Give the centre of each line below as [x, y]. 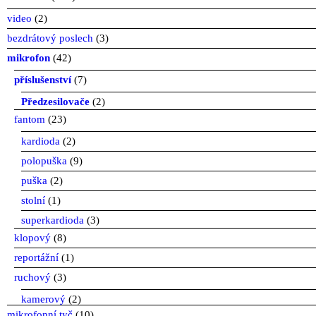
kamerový [43, 299]
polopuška [44, 160]
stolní [33, 200]
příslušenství [43, 79]
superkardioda [53, 220]
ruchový [32, 277]
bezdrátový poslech [50, 38]
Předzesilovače [55, 101]
